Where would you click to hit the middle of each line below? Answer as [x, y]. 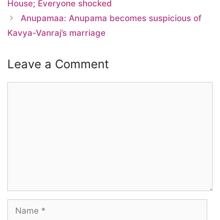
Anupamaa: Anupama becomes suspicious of [111, 18]
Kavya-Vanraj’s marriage [56, 33]
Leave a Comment [58, 64]
